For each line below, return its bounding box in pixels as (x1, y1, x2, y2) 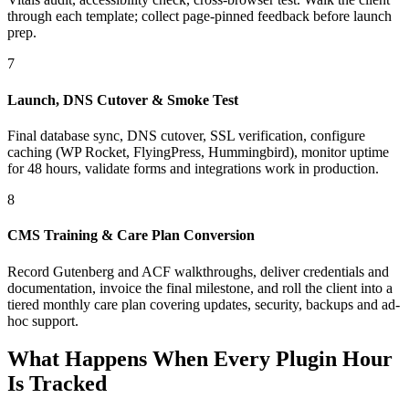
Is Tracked (7, 372, 107, 396)
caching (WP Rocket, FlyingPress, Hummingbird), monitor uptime (7, 143, 389, 160)
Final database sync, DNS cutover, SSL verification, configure (7, 127, 365, 143)
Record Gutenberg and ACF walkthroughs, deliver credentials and (7, 263, 389, 279)
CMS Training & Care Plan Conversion (7, 227, 255, 244)
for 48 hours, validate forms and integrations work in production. (7, 160, 379, 176)
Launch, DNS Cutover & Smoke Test (7, 91, 238, 108)
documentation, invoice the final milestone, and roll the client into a (7, 279, 393, 296)
